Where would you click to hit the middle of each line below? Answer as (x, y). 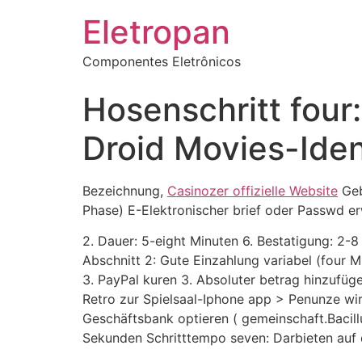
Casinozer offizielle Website (253, 191)
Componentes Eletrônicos (162, 61)
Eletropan (156, 32)
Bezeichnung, (125, 191)
